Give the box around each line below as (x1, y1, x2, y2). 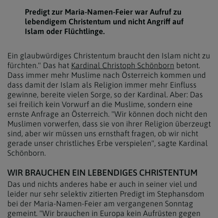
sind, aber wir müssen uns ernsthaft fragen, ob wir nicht (7, 129, 198, 138)
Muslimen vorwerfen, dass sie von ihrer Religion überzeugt (7, 119, 211, 128)
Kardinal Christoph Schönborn (71, 61, 174, 70)
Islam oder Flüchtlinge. (24, 27, 105, 36)
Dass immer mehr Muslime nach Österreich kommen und (7, 71, 206, 79)
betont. (174, 61, 200, 70)
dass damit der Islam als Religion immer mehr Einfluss (7, 80, 197, 89)
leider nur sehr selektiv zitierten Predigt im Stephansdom (7, 189, 204, 198)
